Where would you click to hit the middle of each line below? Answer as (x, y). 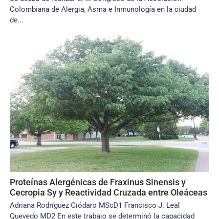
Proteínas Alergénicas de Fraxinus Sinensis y (98, 182)
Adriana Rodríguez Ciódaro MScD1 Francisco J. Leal (95, 205)
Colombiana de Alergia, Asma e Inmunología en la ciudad (103, 9)
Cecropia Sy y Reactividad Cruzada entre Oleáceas (109, 192)
